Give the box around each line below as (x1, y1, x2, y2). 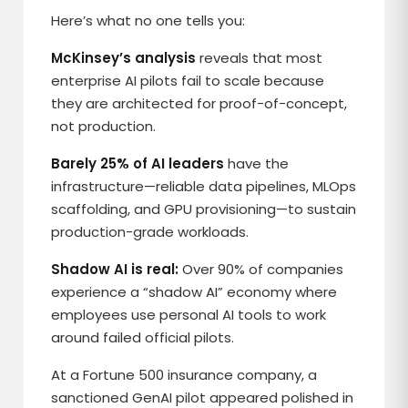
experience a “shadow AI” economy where (51, 282, 338, 301)
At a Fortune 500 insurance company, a (51, 365, 318, 384)
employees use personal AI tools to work (51, 305, 327, 324)
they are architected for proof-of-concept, (51, 94, 348, 113)
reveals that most (199, 48, 323, 67)
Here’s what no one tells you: (51, 11, 246, 30)
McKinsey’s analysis (51, 48, 200, 67)
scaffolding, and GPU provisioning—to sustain (51, 199, 357, 219)
